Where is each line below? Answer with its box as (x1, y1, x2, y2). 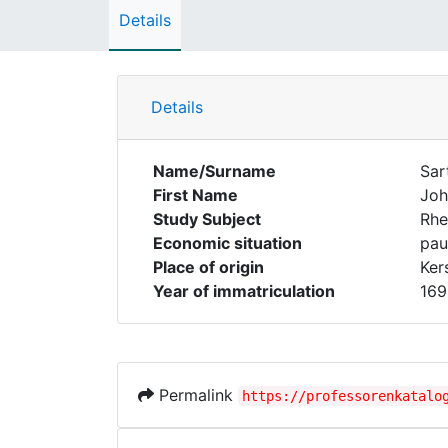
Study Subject (153, 209, 261, 229)
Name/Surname (153, 161, 276, 181)
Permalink (154, 385, 238, 405)
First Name (153, 185, 238, 205)
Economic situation (153, 233, 302, 253)
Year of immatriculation (153, 281, 335, 301)
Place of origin (153, 257, 264, 277)
